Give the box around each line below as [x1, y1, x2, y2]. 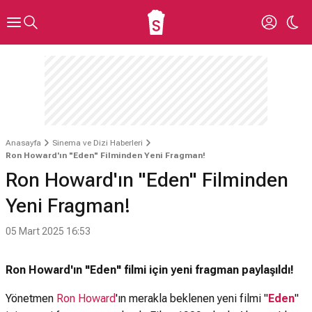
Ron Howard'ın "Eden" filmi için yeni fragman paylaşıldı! [6, 263, 294, 276]
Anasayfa [6, 138, 41, 148]
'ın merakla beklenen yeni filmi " [116, 292, 268, 305]
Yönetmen [6, 292, 56, 305]
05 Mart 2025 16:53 [6, 226, 91, 237]
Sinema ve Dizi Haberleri [52, 138, 143, 148]
